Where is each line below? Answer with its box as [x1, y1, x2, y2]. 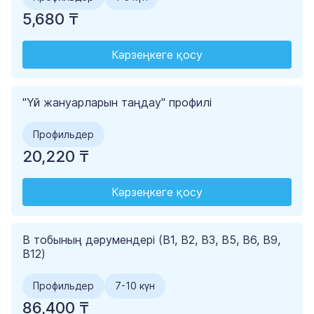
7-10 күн [115, 280, 155, 292]
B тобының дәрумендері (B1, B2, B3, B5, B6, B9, [22, 233, 280, 247]
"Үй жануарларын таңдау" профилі [22, 95, 212, 110]
